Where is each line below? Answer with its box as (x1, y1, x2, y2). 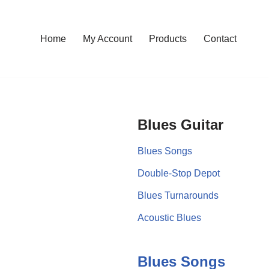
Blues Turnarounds (137, 190, 219, 201)
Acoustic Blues (137, 212, 201, 223)
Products (149, 33, 187, 44)
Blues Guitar (137, 116, 223, 133)
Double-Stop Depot (137, 168, 220, 178)
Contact (204, 33, 237, 44)
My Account (83, 33, 132, 44)
